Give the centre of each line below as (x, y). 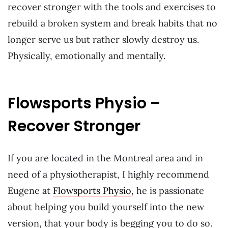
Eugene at (30, 191)
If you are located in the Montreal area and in (105, 158)
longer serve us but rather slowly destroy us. (103, 39)
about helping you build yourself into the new (106, 207)
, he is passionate (168, 191)
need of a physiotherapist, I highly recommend (108, 175)
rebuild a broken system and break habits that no (112, 23)
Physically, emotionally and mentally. (87, 55)
